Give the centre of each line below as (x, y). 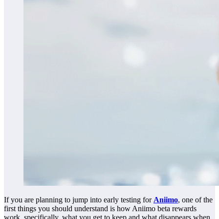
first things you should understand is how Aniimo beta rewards (100, 209)
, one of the (195, 200)
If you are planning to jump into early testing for (79, 200)
